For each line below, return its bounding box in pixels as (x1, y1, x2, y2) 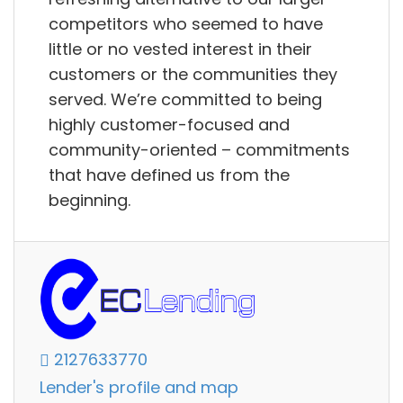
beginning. (49, 188, 130, 211)
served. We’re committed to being (49, 87, 322, 111)
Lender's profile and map (40, 376, 238, 399)
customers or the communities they (49, 62, 337, 85)
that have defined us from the (49, 163, 290, 186)
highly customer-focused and (49, 112, 290, 136)
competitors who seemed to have (49, 12, 323, 35)
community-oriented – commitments (49, 138, 350, 161)
